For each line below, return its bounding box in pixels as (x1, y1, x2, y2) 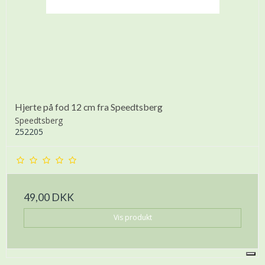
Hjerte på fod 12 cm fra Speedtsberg (15, 101, 163, 113)
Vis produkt (113, 212, 152, 223)
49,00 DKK (24, 191, 74, 204)
